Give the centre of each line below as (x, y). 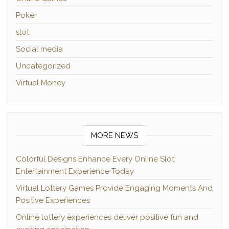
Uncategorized (43, 66)
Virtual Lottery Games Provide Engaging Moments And (114, 188)
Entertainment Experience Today (75, 171)
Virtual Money (41, 83)
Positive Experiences (53, 200)
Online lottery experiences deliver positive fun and (107, 217)
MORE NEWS (114, 135)
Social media (39, 49)
